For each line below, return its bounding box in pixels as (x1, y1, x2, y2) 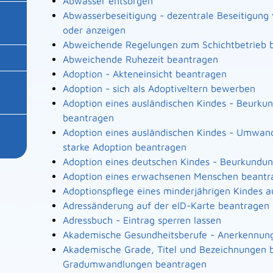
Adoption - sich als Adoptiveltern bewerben (62, 83, 255, 94)
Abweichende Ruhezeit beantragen (62, 54, 218, 65)
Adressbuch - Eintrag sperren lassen (62, 214, 221, 225)
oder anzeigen (62, 24, 126, 35)
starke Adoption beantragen (62, 141, 186, 152)
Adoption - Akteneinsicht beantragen (62, 68, 227, 79)
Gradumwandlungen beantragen (62, 258, 207, 269)
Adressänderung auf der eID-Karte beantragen (62, 200, 269, 211)
